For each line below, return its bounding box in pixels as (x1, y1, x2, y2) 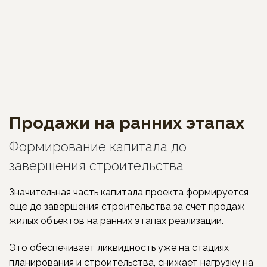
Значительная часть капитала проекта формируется (9, 186, 249, 198)
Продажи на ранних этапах (9, 112, 244, 133)
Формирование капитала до (9, 139, 187, 154)
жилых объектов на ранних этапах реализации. (9, 215, 223, 226)
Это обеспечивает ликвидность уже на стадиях (9, 241, 229, 253)
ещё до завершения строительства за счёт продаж (9, 200, 245, 212)
